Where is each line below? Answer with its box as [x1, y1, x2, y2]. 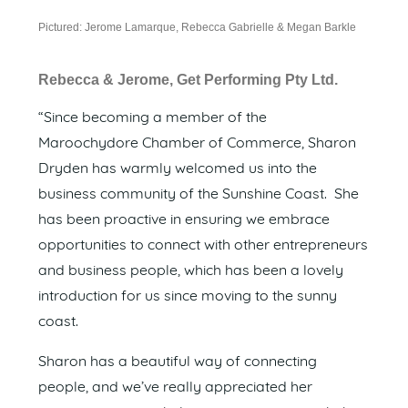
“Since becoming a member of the [38, 110, 267, 126]
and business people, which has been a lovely [38, 263, 343, 279]
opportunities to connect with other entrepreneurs [38, 238, 368, 253]
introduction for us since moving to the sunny [38, 289, 337, 304]
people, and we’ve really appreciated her [38, 380, 312, 395]
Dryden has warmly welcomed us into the [38, 161, 317, 177]
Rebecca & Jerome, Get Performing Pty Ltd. [38, 71, 338, 87]
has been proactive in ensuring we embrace [38, 212, 330, 228]
